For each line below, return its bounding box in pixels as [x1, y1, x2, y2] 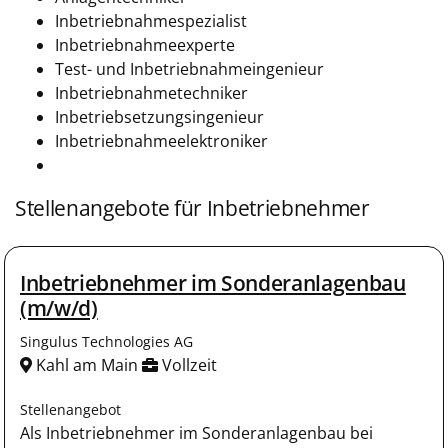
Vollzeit [158, 354, 217, 376]
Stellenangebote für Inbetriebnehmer [15, 194, 370, 222]
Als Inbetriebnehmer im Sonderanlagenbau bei [20, 422, 373, 444]
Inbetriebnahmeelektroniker [55, 130, 268, 152]
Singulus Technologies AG [20, 332, 193, 351]
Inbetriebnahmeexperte [55, 34, 235, 56]
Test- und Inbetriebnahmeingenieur [55, 58, 324, 80]
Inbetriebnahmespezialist [55, 10, 247, 32]
